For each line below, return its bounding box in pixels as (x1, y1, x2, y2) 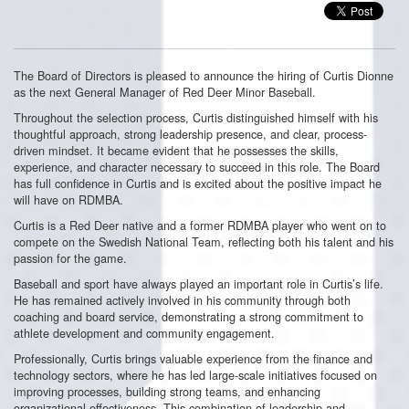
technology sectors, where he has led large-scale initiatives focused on (14, 365, 377, 383)
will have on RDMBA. (14, 190, 123, 208)
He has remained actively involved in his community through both (14, 290, 351, 309)
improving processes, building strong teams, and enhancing (14, 382, 320, 400)
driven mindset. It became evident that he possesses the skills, (14, 141, 339, 159)
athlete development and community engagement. (14, 323, 275, 341)
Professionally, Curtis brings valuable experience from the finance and (14, 349, 372, 367)
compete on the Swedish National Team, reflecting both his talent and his (14, 232, 393, 250)
